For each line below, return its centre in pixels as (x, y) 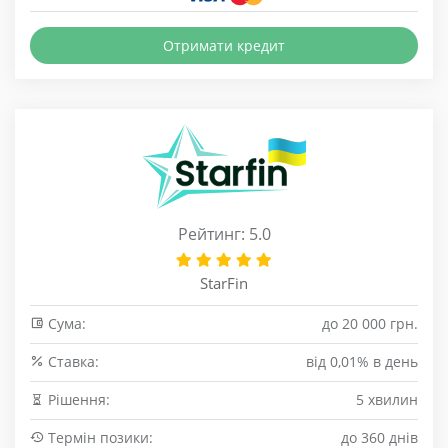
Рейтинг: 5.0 (224, 234)
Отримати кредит (224, 45)
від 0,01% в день (362, 361)
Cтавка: (71, 361)
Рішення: (77, 399)
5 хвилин (387, 399)
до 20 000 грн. (370, 323)
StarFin (224, 283)
